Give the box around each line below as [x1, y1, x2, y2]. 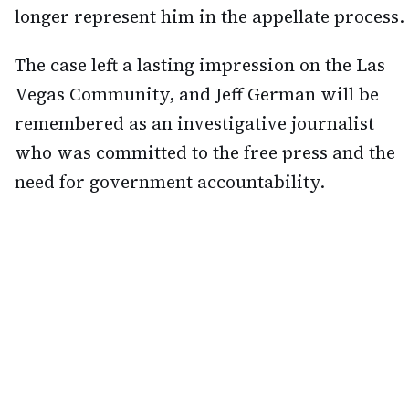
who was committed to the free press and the [15, 141, 395, 165]
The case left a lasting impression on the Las [15, 53, 385, 78]
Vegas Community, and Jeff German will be [15, 82, 379, 107]
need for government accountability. [15, 170, 325, 194]
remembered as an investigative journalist [15, 111, 374, 136]
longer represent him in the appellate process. [15, 5, 404, 29]
